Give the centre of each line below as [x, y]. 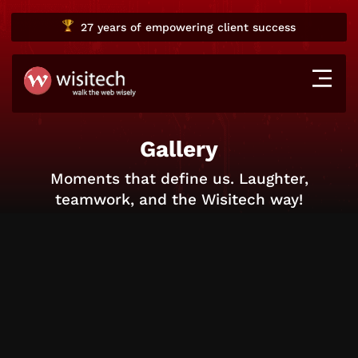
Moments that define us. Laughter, [179, 179]
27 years [103, 27]
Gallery [179, 149]
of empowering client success [211, 27]
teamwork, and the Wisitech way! [179, 199]
